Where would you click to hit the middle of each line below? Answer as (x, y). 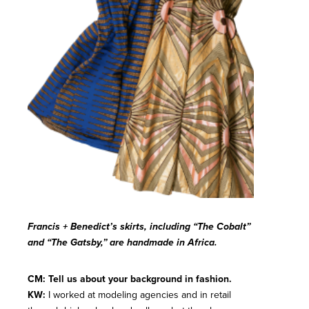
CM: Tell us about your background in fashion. (130, 278)
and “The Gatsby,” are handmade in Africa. (122, 242)
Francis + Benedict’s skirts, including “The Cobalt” (139, 226)
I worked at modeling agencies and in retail (138, 294)
